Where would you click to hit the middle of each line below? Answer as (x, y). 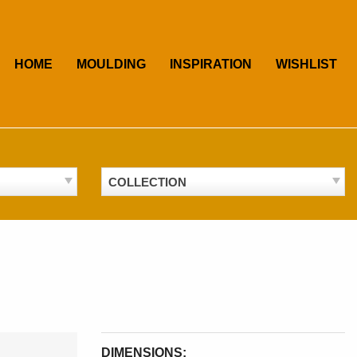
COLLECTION (147, 182)
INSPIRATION (211, 64)
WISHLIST (306, 64)
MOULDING (111, 64)
